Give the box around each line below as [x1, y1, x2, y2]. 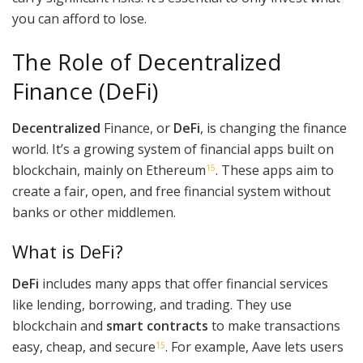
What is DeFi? [12, 240, 123, 264]
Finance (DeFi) [12, 75, 158, 106]
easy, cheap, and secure [12, 337, 156, 356]
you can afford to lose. [12, 10, 147, 28]
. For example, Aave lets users [165, 337, 344, 356]
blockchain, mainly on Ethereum [12, 160, 206, 179]
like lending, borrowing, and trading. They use [12, 295, 292, 314]
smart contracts [106, 316, 208, 335]
